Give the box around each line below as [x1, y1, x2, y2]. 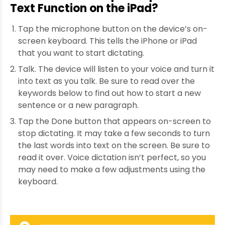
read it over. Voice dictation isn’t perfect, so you [18, 152, 206, 164]
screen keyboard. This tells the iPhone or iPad [18, 35, 197, 47]
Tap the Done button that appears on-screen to [18, 116, 211, 128]
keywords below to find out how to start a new [18, 87, 201, 99]
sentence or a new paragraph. [18, 99, 139, 111]
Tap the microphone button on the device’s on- [18, 23, 207, 35]
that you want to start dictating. [18, 47, 144, 59]
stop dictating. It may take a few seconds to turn [18, 128, 210, 140]
